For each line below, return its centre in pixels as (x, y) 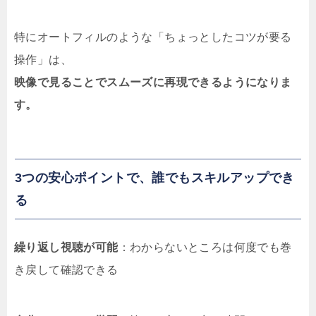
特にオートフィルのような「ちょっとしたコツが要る (153, 37)
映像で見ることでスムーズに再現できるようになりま (153, 83)
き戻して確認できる (66, 270)
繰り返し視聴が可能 (66, 248)
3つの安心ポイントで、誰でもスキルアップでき (155, 178)
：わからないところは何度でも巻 (205, 248)
